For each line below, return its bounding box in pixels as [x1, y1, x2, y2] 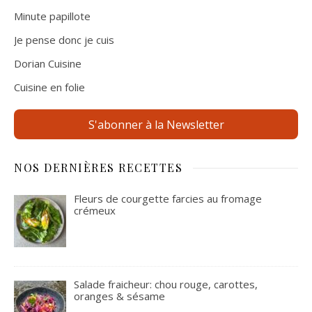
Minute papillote [14, 8, 91, 23]
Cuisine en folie [14, 79, 85, 94]
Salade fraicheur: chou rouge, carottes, [74, 276, 258, 291]
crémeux [74, 203, 116, 218]
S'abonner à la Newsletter [88, 116, 224, 132]
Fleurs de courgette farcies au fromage [74, 192, 263, 206]
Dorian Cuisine [14, 56, 81, 70]
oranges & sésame [74, 288, 166, 303]
